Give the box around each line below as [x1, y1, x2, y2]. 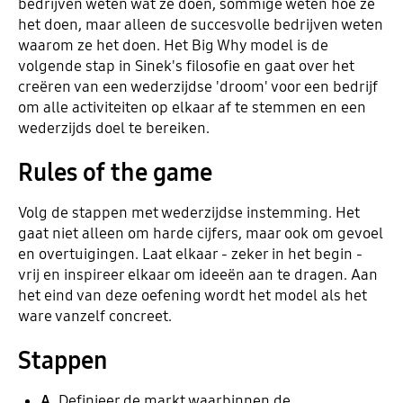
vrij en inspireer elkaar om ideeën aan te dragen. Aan [17, 265, 378, 285]
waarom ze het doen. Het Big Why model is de [17, 36, 328, 56]
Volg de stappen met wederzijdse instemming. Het [17, 203, 360, 223]
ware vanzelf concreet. [17, 307, 172, 327]
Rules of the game [17, 158, 212, 188]
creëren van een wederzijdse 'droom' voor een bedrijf [17, 77, 378, 97]
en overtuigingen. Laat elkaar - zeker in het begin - [17, 245, 363, 264]
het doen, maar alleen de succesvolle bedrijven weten [17, 15, 383, 35]
